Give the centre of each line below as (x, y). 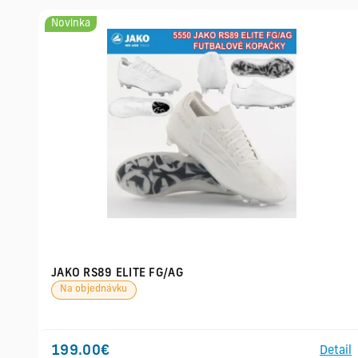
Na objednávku (94, 289)
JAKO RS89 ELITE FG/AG (117, 273)
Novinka (71, 24)
